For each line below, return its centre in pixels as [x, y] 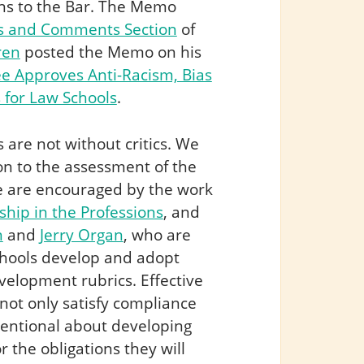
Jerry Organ [81, 234]
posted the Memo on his [110, 51]
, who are [157, 234]
